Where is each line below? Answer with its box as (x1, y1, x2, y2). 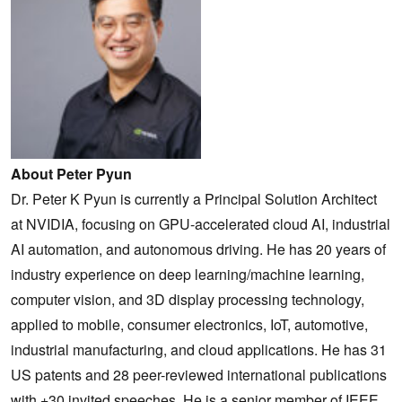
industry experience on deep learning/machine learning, (11, 263, 364, 284)
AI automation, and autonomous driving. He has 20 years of (11, 238, 386, 259)
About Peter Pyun (11, 162, 132, 184)
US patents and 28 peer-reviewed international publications (11, 363, 387, 385)
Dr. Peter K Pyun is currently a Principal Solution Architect (11, 188, 377, 209)
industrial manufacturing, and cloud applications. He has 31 (11, 338, 387, 360)
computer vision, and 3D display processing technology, (11, 288, 364, 310)
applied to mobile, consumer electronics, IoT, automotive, (11, 313, 368, 335)
